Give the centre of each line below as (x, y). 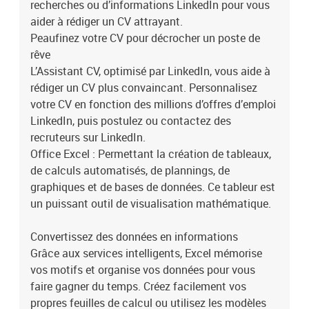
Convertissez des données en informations (134, 237)
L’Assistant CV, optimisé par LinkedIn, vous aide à (150, 71)
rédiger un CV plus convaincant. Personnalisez (144, 88)
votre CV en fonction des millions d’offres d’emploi (153, 104)
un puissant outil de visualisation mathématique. (151, 203)
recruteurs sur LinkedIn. (88, 137)
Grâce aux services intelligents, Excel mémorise (146, 253)
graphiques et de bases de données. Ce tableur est (153, 187)
